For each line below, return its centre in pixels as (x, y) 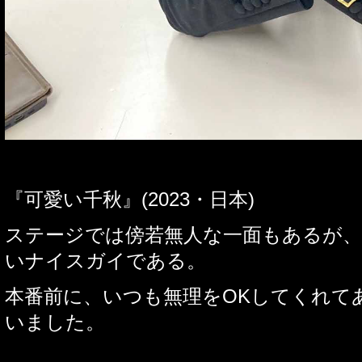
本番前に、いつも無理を (114, 297)
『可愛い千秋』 (73, 200)
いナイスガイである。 (105, 261)
